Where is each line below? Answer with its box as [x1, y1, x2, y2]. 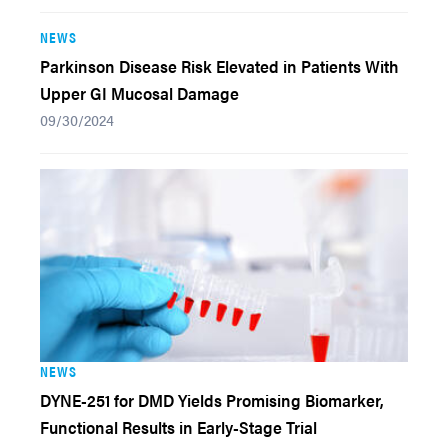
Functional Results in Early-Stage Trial [40, 415, 317, 439]
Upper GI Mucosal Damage [40, 81, 239, 105]
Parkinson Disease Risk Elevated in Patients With [40, 54, 399, 78]
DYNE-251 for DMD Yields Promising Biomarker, [40, 388, 383, 412]
